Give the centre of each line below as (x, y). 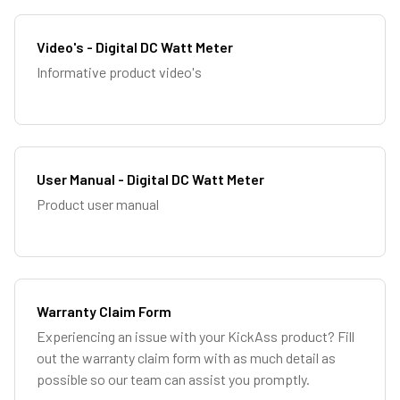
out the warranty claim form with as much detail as (186, 358)
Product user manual (98, 204)
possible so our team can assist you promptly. (173, 379)
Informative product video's (119, 72)
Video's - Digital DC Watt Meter (135, 47)
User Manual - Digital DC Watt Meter (150, 179)
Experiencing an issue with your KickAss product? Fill (196, 336)
